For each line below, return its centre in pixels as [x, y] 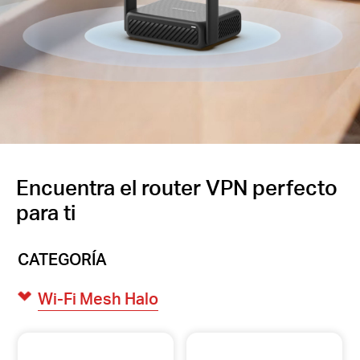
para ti [46, 212]
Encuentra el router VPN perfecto [177, 187]
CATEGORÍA [63, 259]
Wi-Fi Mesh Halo [98, 298]
